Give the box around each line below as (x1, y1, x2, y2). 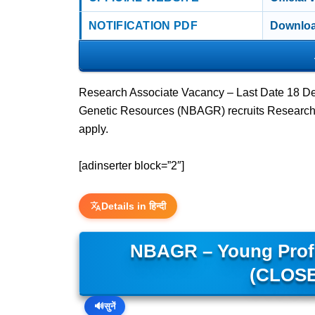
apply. (79, 123, 108, 135)
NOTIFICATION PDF (89, 20, 198, 32)
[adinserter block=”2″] (79, 160, 184, 172)
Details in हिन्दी (101, 200, 166, 212)
